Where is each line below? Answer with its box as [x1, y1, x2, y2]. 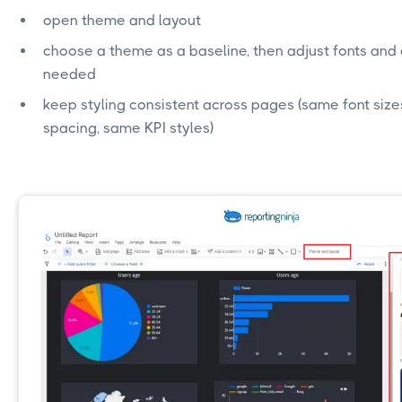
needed [43, 66, 96, 83]
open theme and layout [43, 12, 201, 30]
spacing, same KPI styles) [43, 119, 214, 137]
